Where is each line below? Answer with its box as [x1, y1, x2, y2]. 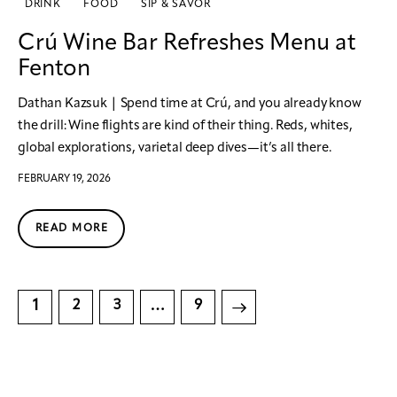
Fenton [18, 58, 90, 82]
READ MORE [35, 223, 108, 235]
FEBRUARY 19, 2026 [18, 174, 111, 185]
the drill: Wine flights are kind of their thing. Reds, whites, [18, 120, 353, 134]
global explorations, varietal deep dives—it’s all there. [18, 142, 331, 156]
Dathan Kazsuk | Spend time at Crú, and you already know [18, 97, 362, 112]
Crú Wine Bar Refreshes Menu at [18, 32, 356, 56]
